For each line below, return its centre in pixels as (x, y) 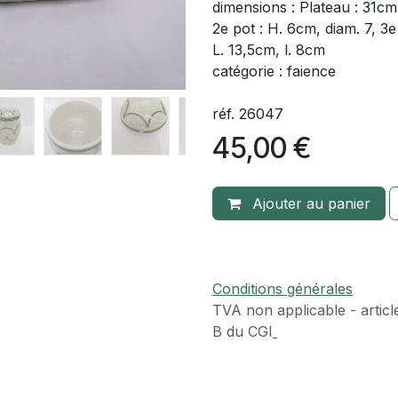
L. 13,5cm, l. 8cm (269, 50)
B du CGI (243, 331)
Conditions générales (283, 288)
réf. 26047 (248, 114)
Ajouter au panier (309, 203)
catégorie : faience (276, 71)
